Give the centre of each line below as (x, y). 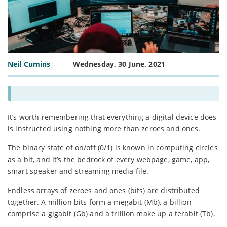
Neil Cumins (29, 64)
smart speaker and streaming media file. (78, 171)
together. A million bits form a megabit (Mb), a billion (100, 202)
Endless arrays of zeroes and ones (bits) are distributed (104, 190)
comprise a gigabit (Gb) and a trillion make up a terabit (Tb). (111, 213)
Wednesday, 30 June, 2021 (119, 64)
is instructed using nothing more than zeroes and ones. (104, 128)
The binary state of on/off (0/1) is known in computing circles (113, 147)
